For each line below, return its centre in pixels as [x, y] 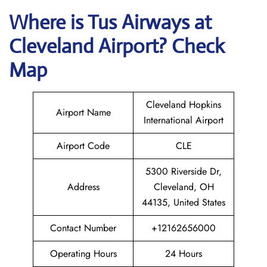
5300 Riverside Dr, [184, 171]
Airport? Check [162, 46]
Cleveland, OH [184, 187]
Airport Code [83, 146]
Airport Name [83, 112]
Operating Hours [83, 254]
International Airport [184, 120]
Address [83, 187]
